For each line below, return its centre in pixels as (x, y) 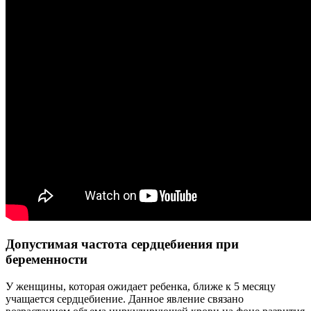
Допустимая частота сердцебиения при (122, 244)
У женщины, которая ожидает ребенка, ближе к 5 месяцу (141, 286)
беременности (47, 259)
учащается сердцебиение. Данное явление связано (125, 299)
